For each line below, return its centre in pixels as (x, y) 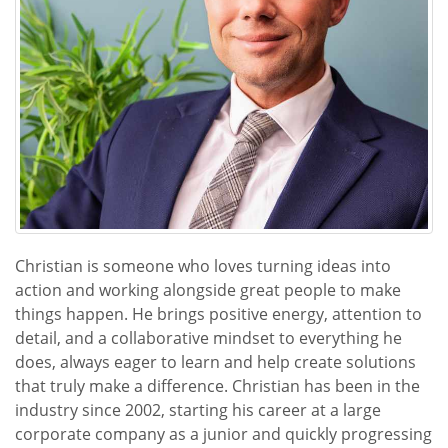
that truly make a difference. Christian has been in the (217, 386)
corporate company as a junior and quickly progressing (223, 434)
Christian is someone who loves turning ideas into (203, 266)
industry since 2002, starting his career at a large (198, 410)
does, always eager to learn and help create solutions (215, 362)
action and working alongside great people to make (208, 290)
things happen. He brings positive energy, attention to (218, 314)
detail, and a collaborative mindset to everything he (208, 338)
